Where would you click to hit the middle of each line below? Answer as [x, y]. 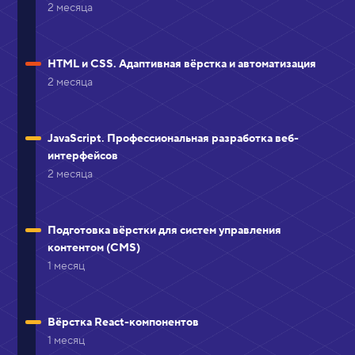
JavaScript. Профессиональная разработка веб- [173, 138]
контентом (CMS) [94, 248]
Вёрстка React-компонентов [123, 322]
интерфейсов [83, 156]
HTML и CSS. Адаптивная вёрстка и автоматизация [182, 64]
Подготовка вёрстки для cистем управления [164, 230]
